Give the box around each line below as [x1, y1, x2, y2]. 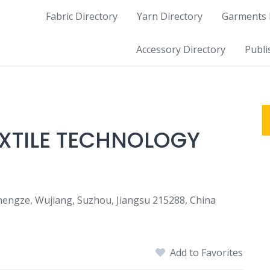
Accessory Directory [136, 42, 225, 56]
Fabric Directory [46, 10, 118, 24]
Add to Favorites [170, 246, 243, 259]
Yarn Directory [137, 10, 202, 24]
